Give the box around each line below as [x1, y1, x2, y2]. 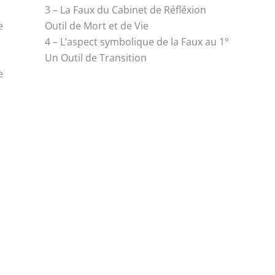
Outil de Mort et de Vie [45, 19, 149, 33]
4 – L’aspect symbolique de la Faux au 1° [45, 35, 230, 49]
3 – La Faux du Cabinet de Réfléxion [45, 3, 207, 17]
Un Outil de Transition [45, 51, 147, 65]
